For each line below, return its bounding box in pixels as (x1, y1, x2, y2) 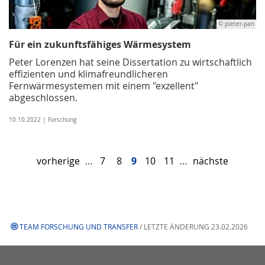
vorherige (37, 154, 80, 167)
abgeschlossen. (9, 91, 77, 104)
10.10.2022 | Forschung (9, 115, 76, 124)
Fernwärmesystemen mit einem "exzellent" (9, 79, 198, 92)
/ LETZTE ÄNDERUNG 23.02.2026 (138, 221, 248, 231)
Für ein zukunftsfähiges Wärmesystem (9, 37, 191, 51)
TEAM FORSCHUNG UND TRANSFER (20, 221, 138, 231)
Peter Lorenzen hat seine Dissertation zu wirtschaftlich (9, 55, 252, 69)
